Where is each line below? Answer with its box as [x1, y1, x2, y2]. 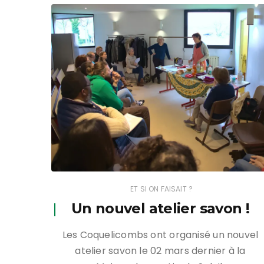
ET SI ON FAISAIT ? [130, 184, 193, 194]
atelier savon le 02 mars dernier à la [75, 244, 246, 258]
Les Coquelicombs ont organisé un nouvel [62, 228, 259, 242]
